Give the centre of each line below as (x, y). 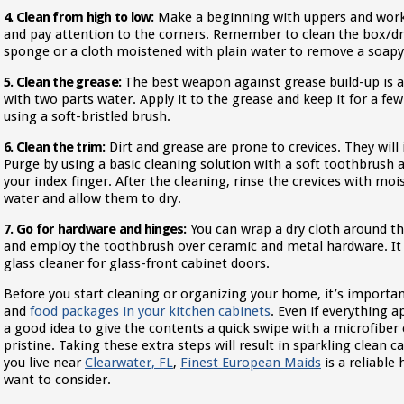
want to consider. (57, 380)
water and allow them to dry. (92, 198)
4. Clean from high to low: (79, 17)
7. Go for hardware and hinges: (95, 229)
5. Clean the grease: (62, 82)
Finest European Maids (251, 363)
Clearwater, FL (129, 363)
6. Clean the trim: (55, 147)
